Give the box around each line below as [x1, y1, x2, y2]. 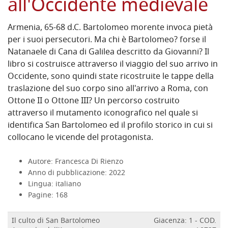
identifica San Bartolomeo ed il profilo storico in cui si [8, 119, 213, 133]
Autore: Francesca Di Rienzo [28, 156, 123, 168]
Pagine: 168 [28, 190, 68, 202]
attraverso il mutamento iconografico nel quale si [8, 107, 198, 121]
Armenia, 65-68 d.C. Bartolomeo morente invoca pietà [8, 21, 213, 35]
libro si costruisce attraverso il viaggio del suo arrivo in [8, 58, 218, 72]
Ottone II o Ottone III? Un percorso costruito [8, 95, 180, 108]
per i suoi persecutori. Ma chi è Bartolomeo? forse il [8, 34, 206, 47]
